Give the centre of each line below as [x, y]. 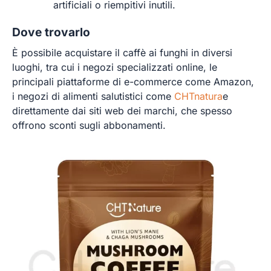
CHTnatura [198, 96]
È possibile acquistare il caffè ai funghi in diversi [122, 53]
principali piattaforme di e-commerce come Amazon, [133, 82]
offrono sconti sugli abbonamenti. [89, 126]
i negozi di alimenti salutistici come [93, 96]
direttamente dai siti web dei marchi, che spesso [122, 111]
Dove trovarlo [51, 32]
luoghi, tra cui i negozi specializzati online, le [115, 67]
